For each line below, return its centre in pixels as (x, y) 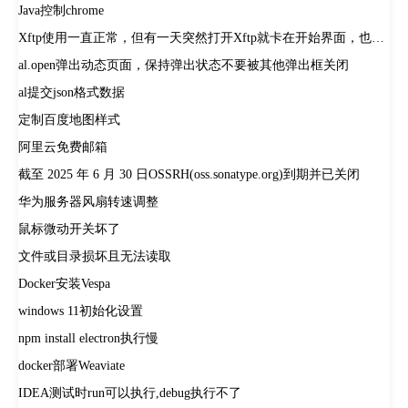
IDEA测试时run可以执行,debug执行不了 (130, 393)
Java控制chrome (61, 10)
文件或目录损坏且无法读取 (95, 256)
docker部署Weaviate (71, 366)
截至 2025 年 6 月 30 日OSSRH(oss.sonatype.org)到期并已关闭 (189, 174)
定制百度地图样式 (69, 120)
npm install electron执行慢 (88, 338)
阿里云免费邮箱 (63, 147)
